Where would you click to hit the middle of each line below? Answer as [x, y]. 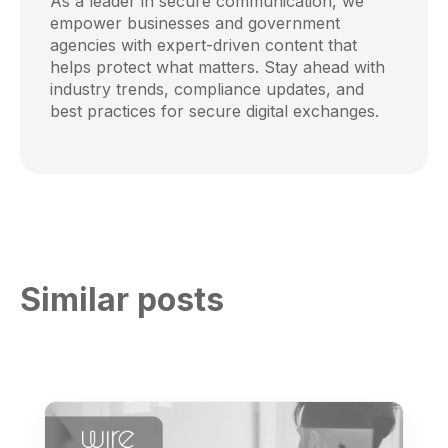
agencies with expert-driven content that [203, 45]
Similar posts [122, 300]
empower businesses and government [195, 23]
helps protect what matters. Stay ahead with [217, 67]
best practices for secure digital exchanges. [214, 111]
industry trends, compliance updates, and [207, 89]
